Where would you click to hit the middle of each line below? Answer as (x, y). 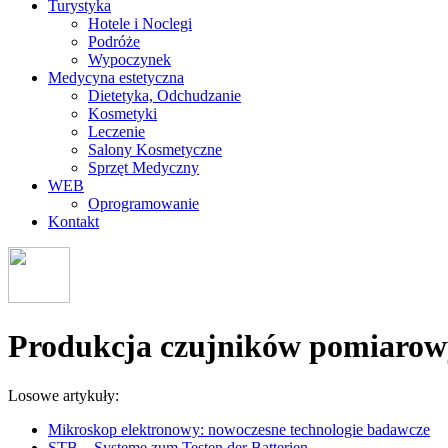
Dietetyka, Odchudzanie (164, 95)
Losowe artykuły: (63, 395)
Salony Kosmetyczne (155, 149)
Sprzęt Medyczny (143, 167)
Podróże (114, 41)
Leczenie (116, 131)
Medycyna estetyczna (116, 77)
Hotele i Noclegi (140, 23)
